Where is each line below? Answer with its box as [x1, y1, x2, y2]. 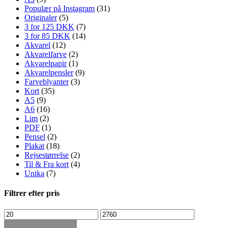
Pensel [24, 132, 45, 141]
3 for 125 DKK [24, 22, 74, 32]
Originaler [24, 13, 57, 22]
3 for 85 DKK [24, 32, 70, 41]
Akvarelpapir [24, 59, 67, 68]
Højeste [100, 208, 124, 217]
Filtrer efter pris [4, 189, 60, 198]
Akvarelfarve [24, 50, 67, 59]
